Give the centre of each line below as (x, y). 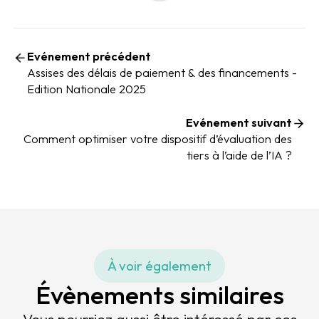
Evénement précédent (89, 57)
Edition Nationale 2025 (86, 89)
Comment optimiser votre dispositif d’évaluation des (158, 138)
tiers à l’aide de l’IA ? (240, 155)
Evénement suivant (239, 122)
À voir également (159, 266)
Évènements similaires (159, 294)
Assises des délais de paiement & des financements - (162, 73)
